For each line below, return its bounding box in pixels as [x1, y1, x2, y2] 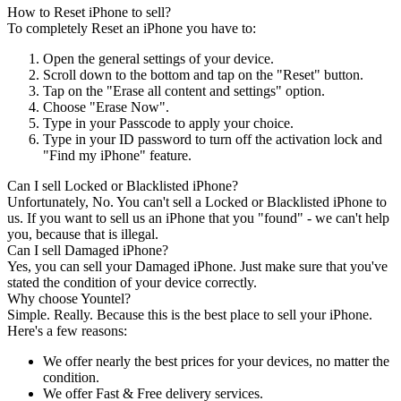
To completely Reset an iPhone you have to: [7, 20, 256, 36]
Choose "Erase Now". [43, 98, 169, 115]
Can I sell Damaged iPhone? [7, 242, 172, 258]
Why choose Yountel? [7, 290, 134, 306]
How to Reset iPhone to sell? [7, 4, 175, 20]
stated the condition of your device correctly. [7, 274, 257, 290]
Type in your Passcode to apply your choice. [43, 115, 294, 131]
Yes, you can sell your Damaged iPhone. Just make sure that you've [7, 258, 388, 274]
